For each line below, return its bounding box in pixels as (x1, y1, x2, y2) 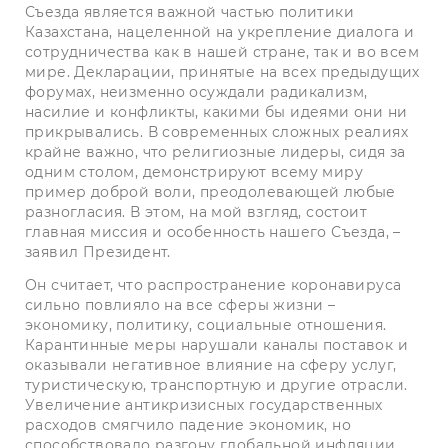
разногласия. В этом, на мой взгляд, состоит (25, 202, 367, 221)
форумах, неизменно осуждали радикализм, (25, 82, 368, 101)
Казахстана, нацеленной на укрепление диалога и (25, 22, 415, 41)
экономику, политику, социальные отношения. (25, 315, 387, 334)
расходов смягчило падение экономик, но (25, 415, 351, 434)
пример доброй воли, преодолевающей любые (25, 182, 396, 201)
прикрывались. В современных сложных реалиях (25, 122, 408, 141)
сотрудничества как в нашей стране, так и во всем (25, 42, 419, 61)
